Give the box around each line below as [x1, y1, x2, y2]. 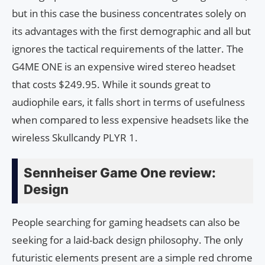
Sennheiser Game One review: [24, 165, 216, 181]
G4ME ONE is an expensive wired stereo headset [12, 60, 235, 74]
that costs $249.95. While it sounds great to [12, 77, 211, 92]
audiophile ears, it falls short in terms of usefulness [12, 95, 245, 109]
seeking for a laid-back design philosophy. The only [12, 233, 243, 247]
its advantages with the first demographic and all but [12, 24, 251, 38]
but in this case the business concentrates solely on [12, 7, 246, 21]
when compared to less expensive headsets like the [12, 113, 249, 127]
